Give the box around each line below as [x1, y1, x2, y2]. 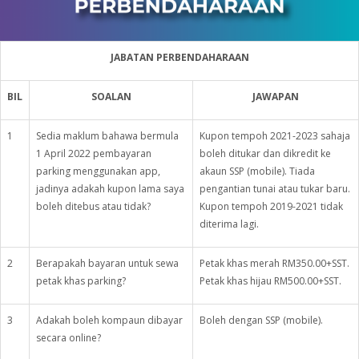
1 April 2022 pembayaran [36, 146, 151, 160]
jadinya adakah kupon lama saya [36, 181, 184, 196]
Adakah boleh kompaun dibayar [36, 313, 183, 327]
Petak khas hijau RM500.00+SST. [200, 273, 341, 288]
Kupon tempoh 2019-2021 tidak [200, 199, 343, 213]
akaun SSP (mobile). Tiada [200, 163, 315, 178]
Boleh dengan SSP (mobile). [200, 313, 323, 327]
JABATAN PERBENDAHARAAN [110, 50, 249, 64]
